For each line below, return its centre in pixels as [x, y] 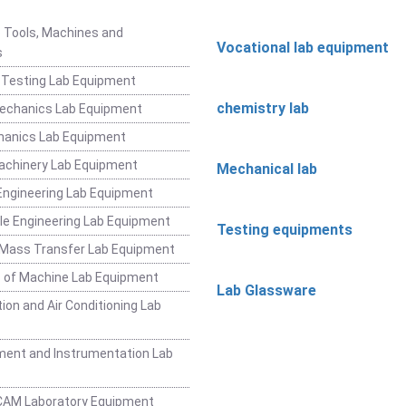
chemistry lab [263, 108]
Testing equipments [285, 229]
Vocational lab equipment [303, 47]
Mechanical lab [267, 169]
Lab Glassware [266, 290]
